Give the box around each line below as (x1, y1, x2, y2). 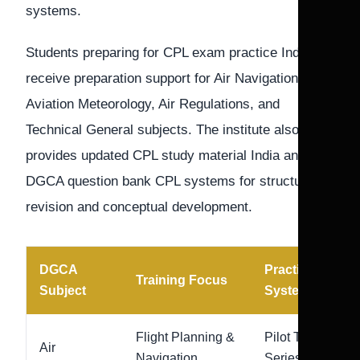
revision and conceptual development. (26, 199, 252, 215)
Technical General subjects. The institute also (26, 122, 299, 137)
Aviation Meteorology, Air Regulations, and (26, 96, 280, 112)
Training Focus (136, 273, 227, 287)
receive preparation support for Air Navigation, (26, 71, 302, 86)
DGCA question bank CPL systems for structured (26, 174, 321, 189)
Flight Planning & (136, 330, 235, 344)
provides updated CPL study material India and (26, 148, 305, 163)
